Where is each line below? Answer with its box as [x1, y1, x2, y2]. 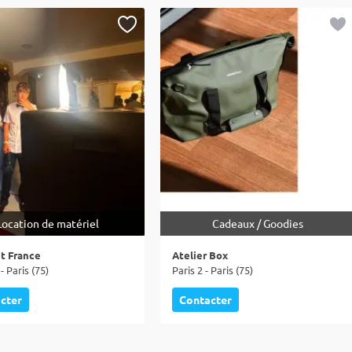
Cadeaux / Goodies [211, 216, 303, 230]
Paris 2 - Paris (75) [172, 263, 253, 277]
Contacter [179, 292, 232, 306]
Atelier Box [172, 248, 228, 262]
